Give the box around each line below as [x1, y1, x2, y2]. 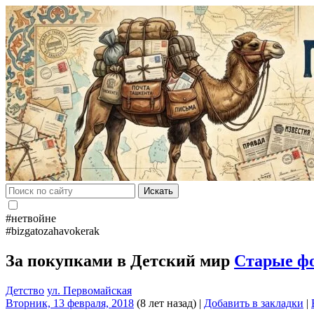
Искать [144, 186, 173, 196]
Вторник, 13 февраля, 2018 [6, 296, 134, 309]
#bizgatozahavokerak [6, 225, 100, 237]
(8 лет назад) [134, 296, 196, 309]
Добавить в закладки [204, 296, 303, 309]
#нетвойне [6, 212, 56, 224]
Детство [6, 284, 44, 296]
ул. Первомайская [47, 284, 132, 296]
